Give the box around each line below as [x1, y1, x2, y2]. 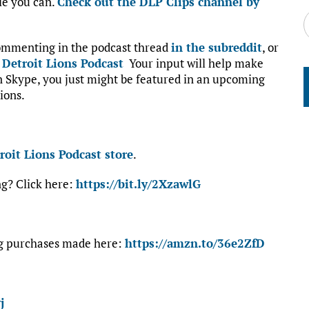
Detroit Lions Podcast [2, 54, 123, 71]
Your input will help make [123, 54, 263, 71]
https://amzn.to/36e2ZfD [125, 235, 265, 251]
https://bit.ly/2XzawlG [76, 175, 201, 192]
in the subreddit [171, 39, 262, 55]
